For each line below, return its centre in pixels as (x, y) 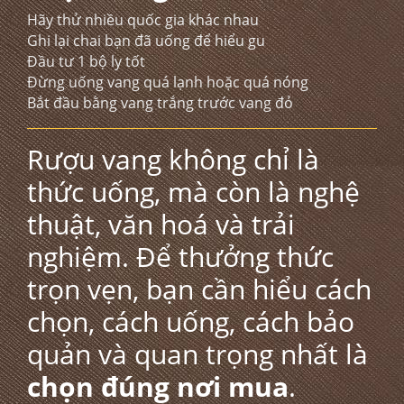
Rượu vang (94, 159)
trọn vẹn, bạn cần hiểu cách (199, 289)
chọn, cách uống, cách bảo (191, 321)
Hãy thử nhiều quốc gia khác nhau (143, 20)
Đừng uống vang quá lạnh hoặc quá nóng (168, 82)
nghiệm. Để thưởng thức (180, 257)
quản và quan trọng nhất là (197, 354)
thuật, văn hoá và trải (161, 224)
